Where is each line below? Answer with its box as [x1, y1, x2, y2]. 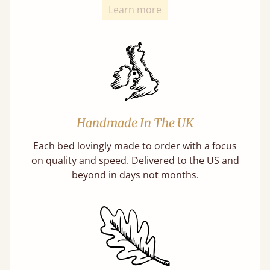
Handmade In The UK [77, 115, 193, 130]
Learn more [108, 3, 162, 16]
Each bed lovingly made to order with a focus [33, 139, 237, 152]
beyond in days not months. [71, 168, 199, 181]
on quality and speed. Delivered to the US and [31, 154, 239, 167]
